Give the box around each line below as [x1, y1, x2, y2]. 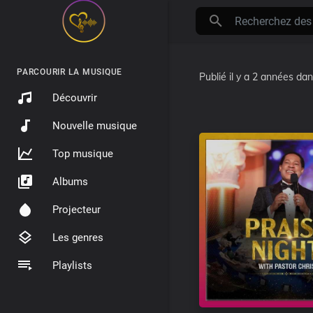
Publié [199, 70, 229, 83]
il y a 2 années [229, 70, 293, 83]
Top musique [52, 147, 113, 160]
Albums [52, 175, 88, 188]
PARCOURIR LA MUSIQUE [17, 67, 122, 77]
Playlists [52, 259, 92, 272]
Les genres [52, 231, 103, 244]
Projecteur [52, 203, 101, 216]
